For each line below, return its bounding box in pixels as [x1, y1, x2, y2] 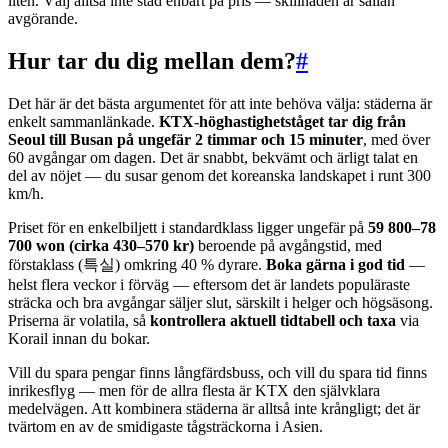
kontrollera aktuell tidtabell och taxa [150, 311, 396, 329]
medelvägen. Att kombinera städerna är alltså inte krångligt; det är [8, 399, 420, 417]
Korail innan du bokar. [8, 329, 150, 347]
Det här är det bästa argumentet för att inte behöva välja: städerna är [8, 94, 432, 112]
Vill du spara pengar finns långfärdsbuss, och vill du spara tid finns [8, 363, 427, 381]
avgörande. [8, 10, 78, 28]
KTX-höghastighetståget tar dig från [159, 112, 406, 130]
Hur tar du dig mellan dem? [8, 47, 296, 74]
